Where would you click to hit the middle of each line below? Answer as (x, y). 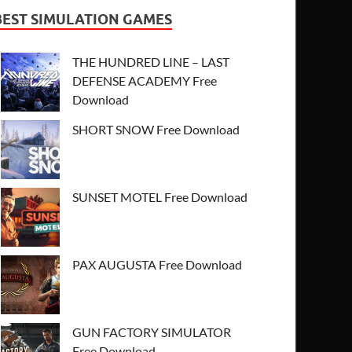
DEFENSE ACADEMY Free (145, 80)
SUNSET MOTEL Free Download (160, 196)
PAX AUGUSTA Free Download (158, 264)
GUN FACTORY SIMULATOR (152, 332)
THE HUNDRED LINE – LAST (151, 61)
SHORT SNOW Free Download (156, 129)
